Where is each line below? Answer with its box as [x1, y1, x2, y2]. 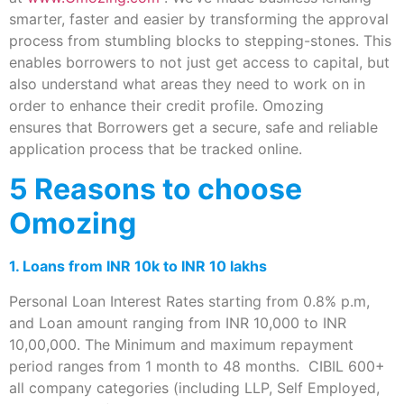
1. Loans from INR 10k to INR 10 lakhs [9, 257, 267, 276]
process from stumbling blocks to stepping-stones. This [9, 31, 391, 50]
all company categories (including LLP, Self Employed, [9, 378, 380, 397]
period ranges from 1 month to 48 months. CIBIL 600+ [9, 356, 385, 375]
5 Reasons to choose [9, 171, 302, 207]
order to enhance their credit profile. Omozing [9, 96, 324, 115]
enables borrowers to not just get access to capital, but [9, 52, 390, 71]
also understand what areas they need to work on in [9, 74, 365, 93]
